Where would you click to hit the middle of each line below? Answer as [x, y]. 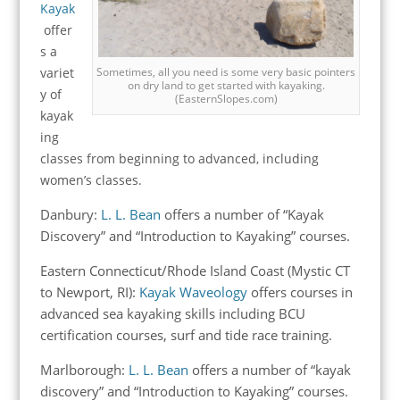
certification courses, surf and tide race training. [186, 334]
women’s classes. [91, 179]
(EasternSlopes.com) [226, 99]
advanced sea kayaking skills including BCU [172, 313]
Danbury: [70, 214]
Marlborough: [82, 369]
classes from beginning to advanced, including [179, 158]
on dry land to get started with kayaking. [226, 86]
